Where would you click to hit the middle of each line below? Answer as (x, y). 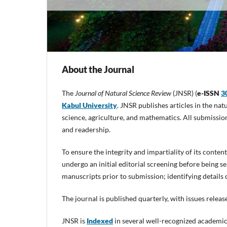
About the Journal (98, 69)
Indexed (100, 221)
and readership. (86, 129)
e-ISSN (208, 93)
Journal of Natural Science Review (123, 93)
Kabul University (89, 105)
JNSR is (74, 221)
